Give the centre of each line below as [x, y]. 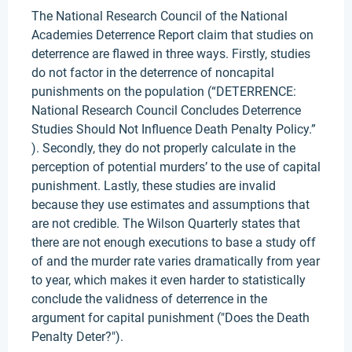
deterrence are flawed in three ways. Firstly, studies [171, 54]
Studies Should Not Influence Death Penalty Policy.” [174, 129]
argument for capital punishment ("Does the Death [170, 318]
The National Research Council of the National [159, 16]
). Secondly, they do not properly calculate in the [163, 148]
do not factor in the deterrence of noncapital [153, 73]
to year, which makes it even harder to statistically [169, 280]
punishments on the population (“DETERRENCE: [164, 92]
